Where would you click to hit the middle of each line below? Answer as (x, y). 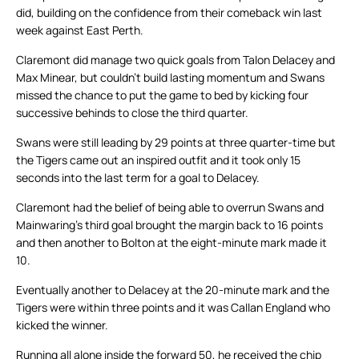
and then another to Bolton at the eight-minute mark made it (171, 243)
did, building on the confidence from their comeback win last (169, 13)
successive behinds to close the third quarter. (132, 113)
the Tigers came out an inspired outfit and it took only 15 (158, 160)
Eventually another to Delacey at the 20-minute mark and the (173, 290)
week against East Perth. (80, 30)
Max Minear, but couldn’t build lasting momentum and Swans (170, 78)
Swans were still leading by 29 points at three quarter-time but (176, 143)
